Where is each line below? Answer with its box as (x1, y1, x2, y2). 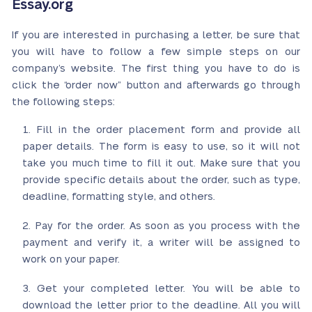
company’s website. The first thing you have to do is (12, 63, 300, 74)
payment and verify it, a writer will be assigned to (22, 237, 300, 248)
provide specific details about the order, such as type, (22, 175, 300, 185)
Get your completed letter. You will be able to (37, 283, 301, 294)
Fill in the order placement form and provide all (36, 125, 300, 135)
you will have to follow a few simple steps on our (12, 47, 300, 57)
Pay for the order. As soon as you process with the (34, 221, 301, 231)
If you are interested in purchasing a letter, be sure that (12, 30, 300, 40)
